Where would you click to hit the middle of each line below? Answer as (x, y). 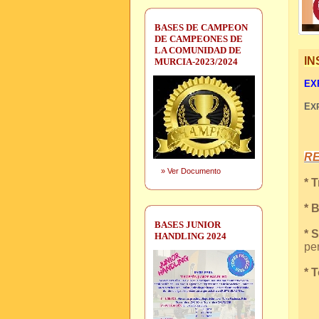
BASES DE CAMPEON (201, 27)
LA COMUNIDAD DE (198, 50)
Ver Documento (194, 171)
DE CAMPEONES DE (199, 39)
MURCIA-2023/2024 (196, 62)
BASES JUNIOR (188, 225)
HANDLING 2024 (190, 236)
